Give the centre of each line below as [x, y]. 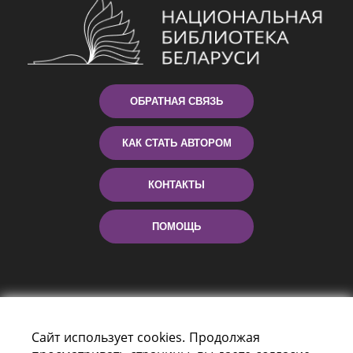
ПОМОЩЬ [176, 226]
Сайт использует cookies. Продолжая [146, 337]
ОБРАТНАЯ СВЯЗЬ [176, 101]
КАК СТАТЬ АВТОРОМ [176, 143]
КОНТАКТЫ [176, 184]
